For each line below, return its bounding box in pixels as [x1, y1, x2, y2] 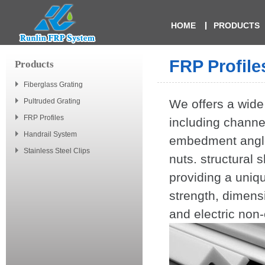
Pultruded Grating [24, 97, 80, 105]
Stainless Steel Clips [24, 147, 90, 155]
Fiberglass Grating [24, 80, 83, 89]
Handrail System [24, 130, 77, 138]
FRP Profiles [24, 114, 64, 122]
